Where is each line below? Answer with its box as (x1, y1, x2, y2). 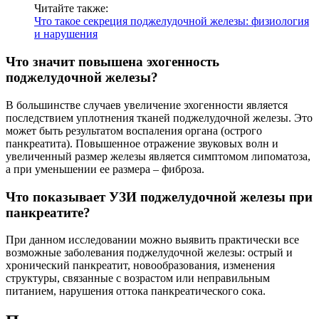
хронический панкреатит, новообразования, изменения (6, 259, 275, 272)
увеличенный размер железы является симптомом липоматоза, (6, 150, 310, 162)
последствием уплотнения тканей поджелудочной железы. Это (6, 111, 313, 124)
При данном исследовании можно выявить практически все (6, 234, 299, 246)
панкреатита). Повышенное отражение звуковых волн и (6, 137, 278, 150)
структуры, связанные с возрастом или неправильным (6, 272, 270, 285)
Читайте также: (34, 2, 108, 15)
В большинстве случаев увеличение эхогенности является (6, 98, 288, 111)
